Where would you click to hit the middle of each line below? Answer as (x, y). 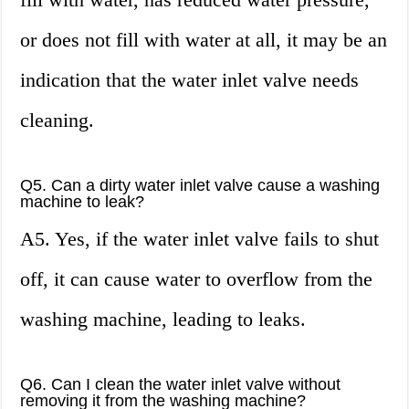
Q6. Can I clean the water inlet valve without (181, 385)
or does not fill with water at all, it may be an (204, 40)
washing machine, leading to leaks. (163, 320)
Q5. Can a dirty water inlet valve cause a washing (200, 186)
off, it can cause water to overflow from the (197, 279)
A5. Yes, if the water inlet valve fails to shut (200, 239)
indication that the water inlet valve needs (190, 80)
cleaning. (58, 121)
